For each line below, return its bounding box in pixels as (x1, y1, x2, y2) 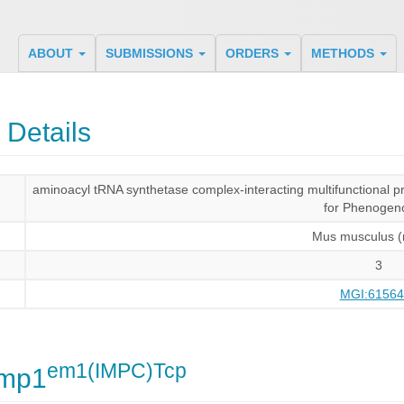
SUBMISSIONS (105, 46, 197, 60)
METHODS (310, 46, 378, 60)
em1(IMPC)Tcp (46, 359, 187, 382)
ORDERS (225, 46, 282, 60)
